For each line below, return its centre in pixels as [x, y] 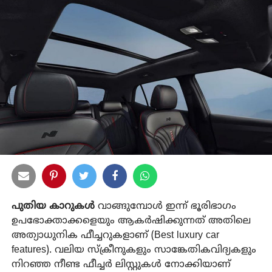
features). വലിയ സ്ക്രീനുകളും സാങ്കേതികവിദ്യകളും [134, 250]
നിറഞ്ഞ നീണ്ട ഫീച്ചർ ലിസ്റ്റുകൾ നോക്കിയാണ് [121, 264]
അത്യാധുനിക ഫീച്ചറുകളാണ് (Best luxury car [115, 235]
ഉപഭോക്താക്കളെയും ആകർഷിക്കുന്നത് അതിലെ [131, 221]
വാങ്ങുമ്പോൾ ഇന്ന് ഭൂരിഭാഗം [165, 206]
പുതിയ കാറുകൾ [53, 206]
